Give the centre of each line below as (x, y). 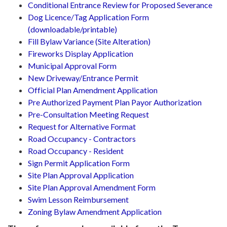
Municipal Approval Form (72, 66)
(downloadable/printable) (72, 29)
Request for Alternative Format (82, 126)
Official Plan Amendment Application (93, 90)
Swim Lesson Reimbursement (78, 199)
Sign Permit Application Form (79, 163)
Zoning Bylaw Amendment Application (95, 212)
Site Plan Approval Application (81, 175)
